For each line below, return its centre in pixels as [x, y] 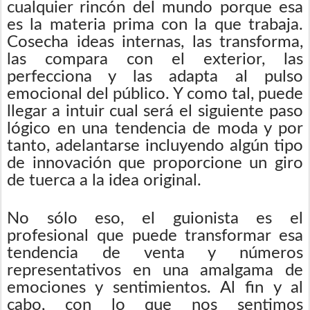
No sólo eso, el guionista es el [155, 218]
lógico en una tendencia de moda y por [155, 128]
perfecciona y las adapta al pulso [155, 76]
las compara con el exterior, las [155, 59]
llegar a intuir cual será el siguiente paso [155, 111]
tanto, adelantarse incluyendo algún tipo [155, 146]
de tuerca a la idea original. [104, 180]
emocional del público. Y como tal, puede [155, 94]
